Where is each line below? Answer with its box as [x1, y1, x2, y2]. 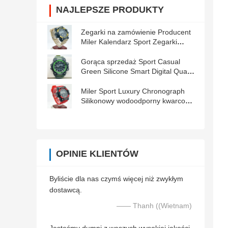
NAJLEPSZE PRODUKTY [56, 5, 164, 15]
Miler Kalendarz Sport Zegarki [81, 38, 177, 46]
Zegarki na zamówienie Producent [81, 28, 191, 37]
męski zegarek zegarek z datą [81, 106, 178, 115]
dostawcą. [49, 186, 82, 194]
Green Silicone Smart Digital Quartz [81, 67, 195, 76]
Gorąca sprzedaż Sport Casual [81, 58, 180, 66]
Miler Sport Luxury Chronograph [81, 87, 185, 96]
